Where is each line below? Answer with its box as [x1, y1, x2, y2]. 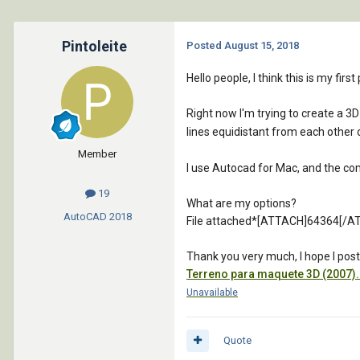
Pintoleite [61, 38, 127, 55]
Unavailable [186, 287, 238, 299]
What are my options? [186, 197, 297, 211]
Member [78, 148, 117, 161]
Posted [186, 39, 224, 52]
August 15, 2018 [224, 39, 299, 52]
